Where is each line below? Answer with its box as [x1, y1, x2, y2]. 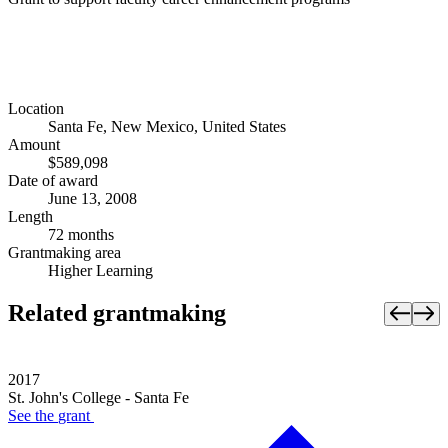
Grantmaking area [8, 244, 121, 262]
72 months [48, 226, 114, 244]
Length [8, 208, 53, 226]
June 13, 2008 [48, 190, 137, 208]
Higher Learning [48, 262, 153, 280]
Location [8, 100, 64, 118]
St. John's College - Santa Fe [8, 389, 189, 407]
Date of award [8, 172, 98, 190]
